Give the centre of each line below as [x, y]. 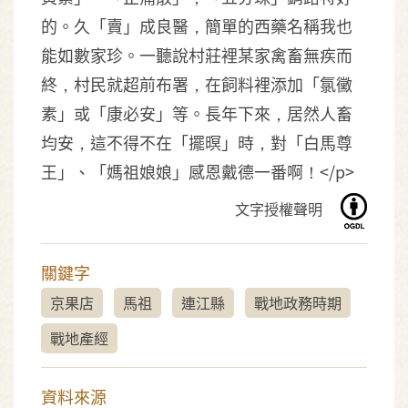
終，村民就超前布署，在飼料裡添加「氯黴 [197, 84]
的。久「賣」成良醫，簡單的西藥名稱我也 [197, 25]
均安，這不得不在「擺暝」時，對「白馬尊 [197, 142]
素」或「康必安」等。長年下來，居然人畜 [197, 113]
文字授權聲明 [280, 209]
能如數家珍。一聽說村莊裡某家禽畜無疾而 [197, 55]
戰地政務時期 [298, 302]
